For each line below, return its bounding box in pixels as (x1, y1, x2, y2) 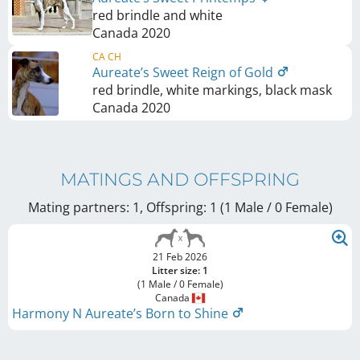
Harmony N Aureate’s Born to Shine (12, 305, 231, 322)
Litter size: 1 (152, 264, 208, 277)
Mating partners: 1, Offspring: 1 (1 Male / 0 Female (27, 198, 329, 216)
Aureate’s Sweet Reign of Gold (92, 63, 276, 81)
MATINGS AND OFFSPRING (60, 169, 300, 190)
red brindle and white (92, 6, 223, 24)
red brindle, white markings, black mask (92, 81, 332, 99)
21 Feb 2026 (153, 250, 207, 264)
